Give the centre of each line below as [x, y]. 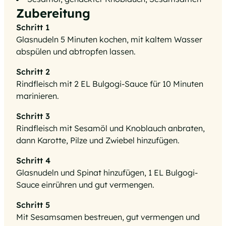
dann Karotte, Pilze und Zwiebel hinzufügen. [98, 140]
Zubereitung [53, 13]
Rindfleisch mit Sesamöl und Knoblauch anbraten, [110, 128]
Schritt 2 [33, 72]
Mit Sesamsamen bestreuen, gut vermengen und [108, 217]
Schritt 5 [33, 205]
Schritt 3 [33, 116]
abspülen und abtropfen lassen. [76, 51]
